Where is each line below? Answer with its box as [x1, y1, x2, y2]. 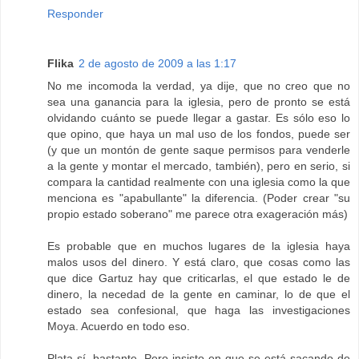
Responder [47, 6, 103, 20]
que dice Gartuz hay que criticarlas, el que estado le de [47, 271, 350, 284]
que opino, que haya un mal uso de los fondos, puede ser [47, 127, 350, 140]
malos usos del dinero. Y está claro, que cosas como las [47, 255, 350, 268]
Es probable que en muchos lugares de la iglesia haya [47, 239, 350, 252]
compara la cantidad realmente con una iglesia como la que [47, 175, 350, 188]
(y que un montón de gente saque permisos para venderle [47, 143, 350, 156]
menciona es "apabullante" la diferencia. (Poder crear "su [47, 191, 350, 204]
